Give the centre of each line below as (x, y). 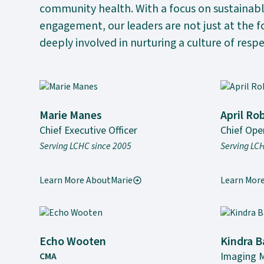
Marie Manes (71, 116)
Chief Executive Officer (89, 131)
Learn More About (75, 180)
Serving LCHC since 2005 (86, 146)
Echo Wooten (73, 241)
